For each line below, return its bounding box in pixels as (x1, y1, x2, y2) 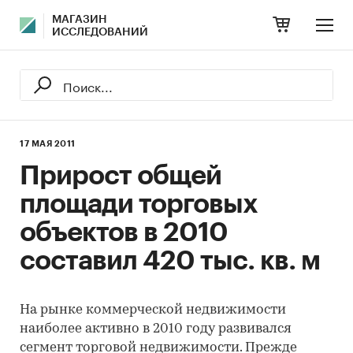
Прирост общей (20, 162, 221, 189)
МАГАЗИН (52, 14, 107, 25)
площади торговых (20, 191, 258, 217)
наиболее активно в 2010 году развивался (20, 322, 292, 336)
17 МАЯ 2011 (20, 139, 76, 148)
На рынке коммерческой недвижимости (20, 303, 286, 317)
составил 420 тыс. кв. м (20, 247, 320, 274)
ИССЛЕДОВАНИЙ (52, 27, 148, 38)
